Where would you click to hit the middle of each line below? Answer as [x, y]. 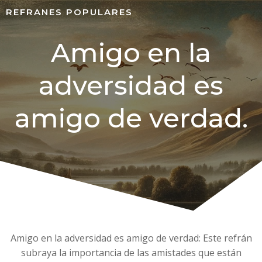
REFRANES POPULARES [69, 12]
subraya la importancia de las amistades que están [131, 253]
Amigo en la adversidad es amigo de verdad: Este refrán [131, 238]
